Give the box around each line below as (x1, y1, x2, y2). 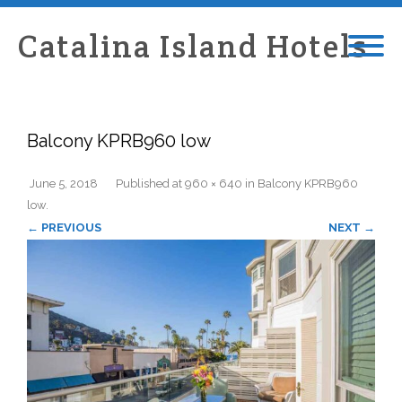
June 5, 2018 (30, 177, 98, 190)
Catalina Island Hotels (18, 26, 368, 66)
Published (116, 177, 172, 190)
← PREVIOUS (27, 221, 101, 234)
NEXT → (328, 221, 375, 234)
